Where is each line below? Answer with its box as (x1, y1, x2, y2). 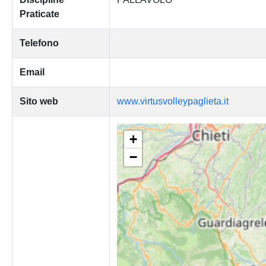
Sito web (19, 96, 58, 107)
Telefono (19, 38, 59, 49)
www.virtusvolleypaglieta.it (116, 96, 229, 107)
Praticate (19, 9, 59, 20)
